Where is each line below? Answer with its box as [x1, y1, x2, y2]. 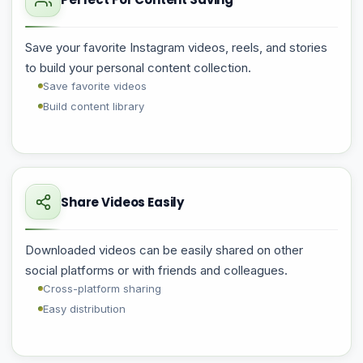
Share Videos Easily [61, 193, 185, 211]
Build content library [43, 100, 144, 113]
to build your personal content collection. [25, 60, 251, 75]
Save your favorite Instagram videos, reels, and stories [25, 40, 327, 55]
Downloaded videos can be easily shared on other [25, 242, 303, 258]
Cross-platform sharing [43, 282, 161, 295]
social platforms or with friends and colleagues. [25, 263, 288, 278]
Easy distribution [43, 302, 126, 315]
